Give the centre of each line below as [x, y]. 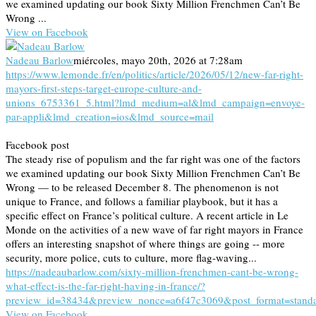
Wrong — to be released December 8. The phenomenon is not [142, 187]
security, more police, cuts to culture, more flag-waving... [131, 257]
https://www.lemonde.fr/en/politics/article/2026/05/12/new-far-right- [154, 74]
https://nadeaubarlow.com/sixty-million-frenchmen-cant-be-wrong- [152, 271]
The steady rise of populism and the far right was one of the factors [153, 158]
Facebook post [37, 144]
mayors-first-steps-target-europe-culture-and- [104, 88]
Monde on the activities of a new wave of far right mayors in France [154, 229]
